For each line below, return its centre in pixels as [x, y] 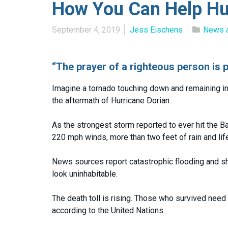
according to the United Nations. [108, 210]
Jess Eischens [156, 30]
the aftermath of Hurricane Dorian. [111, 100]
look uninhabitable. [85, 174]
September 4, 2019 [86, 30]
